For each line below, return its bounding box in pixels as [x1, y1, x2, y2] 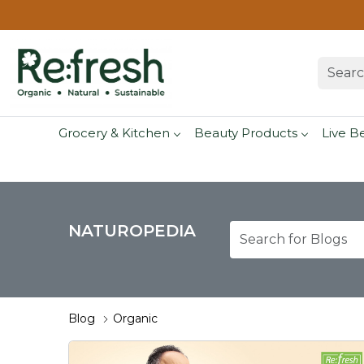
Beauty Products [193, 124, 297, 141]
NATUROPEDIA [68, 221, 196, 241]
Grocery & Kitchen [58, 124, 170, 141]
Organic [113, 311, 158, 327]
